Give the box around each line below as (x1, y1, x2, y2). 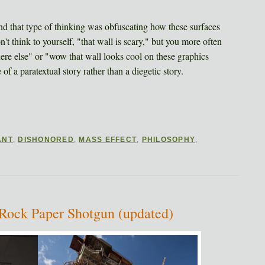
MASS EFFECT (79, 135, 137, 144)
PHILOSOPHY (141, 135, 196, 144)
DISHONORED (18, 135, 74, 144)
